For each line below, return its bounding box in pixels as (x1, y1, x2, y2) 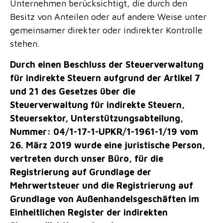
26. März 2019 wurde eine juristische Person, (10, 139, 205, 150)
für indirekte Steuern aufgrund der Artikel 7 (10, 72, 200, 83)
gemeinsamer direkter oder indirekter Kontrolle (10, 25, 203, 36)
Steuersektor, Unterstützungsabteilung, (10, 112, 183, 123)
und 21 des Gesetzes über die (10, 86, 135, 97)
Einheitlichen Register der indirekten (10, 207, 168, 218)
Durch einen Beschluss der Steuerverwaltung (10, 59, 204, 70)
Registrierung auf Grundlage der (10, 166, 151, 177)
